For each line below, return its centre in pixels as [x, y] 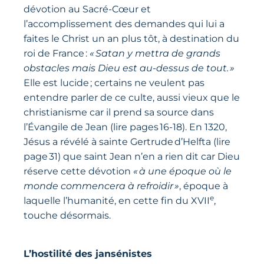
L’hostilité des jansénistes [88, 253]
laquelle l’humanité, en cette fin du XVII [117, 201]
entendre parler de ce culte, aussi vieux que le [132, 98]
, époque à [204, 186]
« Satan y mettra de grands [155, 54]
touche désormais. [67, 216]
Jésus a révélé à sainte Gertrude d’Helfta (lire [127, 142]
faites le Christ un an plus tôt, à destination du [131, 39]
